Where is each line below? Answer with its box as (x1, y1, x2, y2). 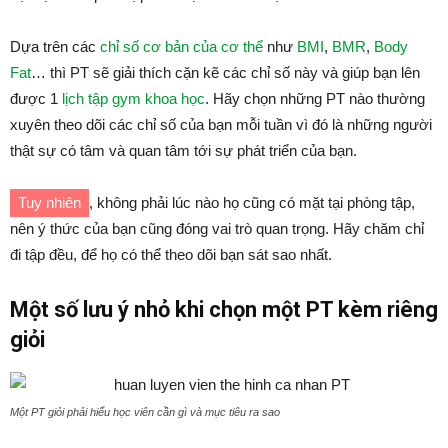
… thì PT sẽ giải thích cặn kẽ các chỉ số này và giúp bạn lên (31, 63, 420, 81)
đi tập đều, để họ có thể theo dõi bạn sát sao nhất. (10, 245, 332, 263)
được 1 (10, 89, 62, 107)
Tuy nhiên (18, 193, 81, 211)
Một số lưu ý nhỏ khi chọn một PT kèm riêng (10, 296, 438, 322)
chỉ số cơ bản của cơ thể (100, 37, 263, 55)
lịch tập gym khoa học (62, 89, 205, 107)
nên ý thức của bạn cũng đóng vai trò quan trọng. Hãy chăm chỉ (10, 219, 424, 237)
